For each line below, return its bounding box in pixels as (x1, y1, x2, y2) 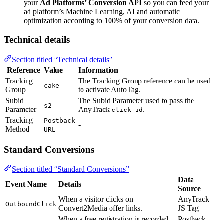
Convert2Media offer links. (58, 204, 142, 213)
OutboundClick (5, 200, 56, 208)
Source (178, 184, 201, 193)
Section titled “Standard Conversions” (12, 165, 129, 174)
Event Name (5, 180, 47, 189)
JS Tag (178, 204, 199, 213)
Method (5, 124, 29, 133)
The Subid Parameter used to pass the (78, 96, 194, 105)
